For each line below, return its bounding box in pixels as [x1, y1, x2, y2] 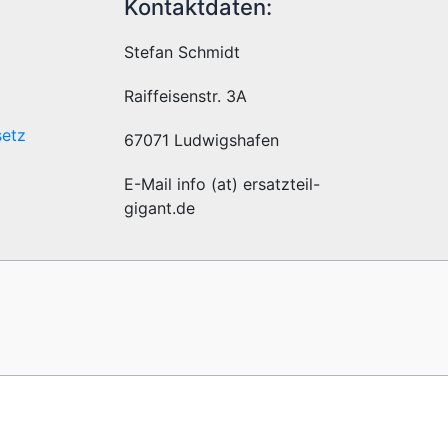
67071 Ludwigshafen [123, 129, 279, 150]
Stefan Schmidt [123, 41, 240, 62]
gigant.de [123, 197, 195, 218]
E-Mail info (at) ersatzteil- [123, 173, 320, 194]
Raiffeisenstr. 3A [123, 85, 247, 106]
